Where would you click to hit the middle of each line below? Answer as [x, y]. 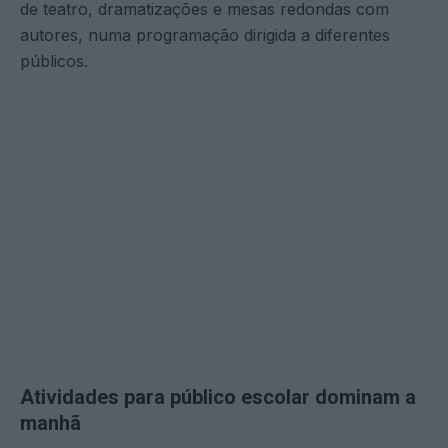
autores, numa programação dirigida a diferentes [205, 34]
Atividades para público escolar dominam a [218, 396]
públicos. [54, 60]
